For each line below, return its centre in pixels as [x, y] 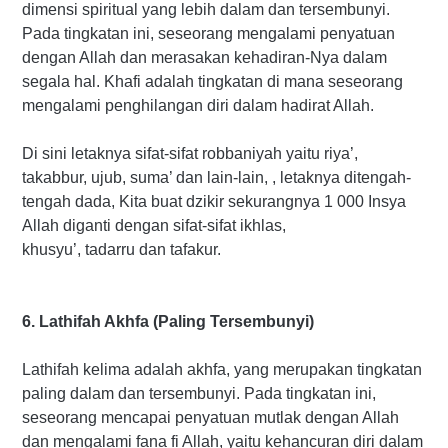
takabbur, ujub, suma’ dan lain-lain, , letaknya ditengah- [216, 177]
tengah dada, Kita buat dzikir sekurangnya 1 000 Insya [214, 201]
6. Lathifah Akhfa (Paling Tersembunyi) [168, 321]
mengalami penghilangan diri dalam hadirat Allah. [198, 105]
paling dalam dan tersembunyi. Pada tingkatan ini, [199, 393]
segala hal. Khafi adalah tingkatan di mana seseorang [212, 81]
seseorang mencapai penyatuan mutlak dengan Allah [210, 417]
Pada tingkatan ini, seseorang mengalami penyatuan [208, 33]
